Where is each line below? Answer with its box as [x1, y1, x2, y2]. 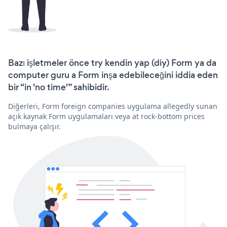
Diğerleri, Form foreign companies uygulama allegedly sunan [8, 101, 217, 111]
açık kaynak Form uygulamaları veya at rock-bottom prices [8, 111, 205, 121]
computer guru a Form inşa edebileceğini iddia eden [8, 68, 218, 81]
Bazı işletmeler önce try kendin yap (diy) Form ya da [8, 56, 216, 69]
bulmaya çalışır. [8, 121, 61, 131]
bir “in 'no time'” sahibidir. [8, 81, 109, 93]
